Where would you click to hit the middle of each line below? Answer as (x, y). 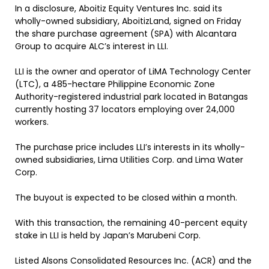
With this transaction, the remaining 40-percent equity (131, 223)
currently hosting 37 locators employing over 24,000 (125, 109)
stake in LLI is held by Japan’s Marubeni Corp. (108, 235)
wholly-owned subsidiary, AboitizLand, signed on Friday (128, 21)
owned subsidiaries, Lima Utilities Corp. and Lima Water (129, 160)
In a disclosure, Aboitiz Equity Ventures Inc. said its (119, 8)
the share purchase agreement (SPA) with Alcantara (126, 34)
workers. (32, 122)
